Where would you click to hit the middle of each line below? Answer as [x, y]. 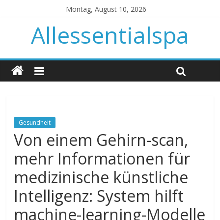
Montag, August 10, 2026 [106, 9]
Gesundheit [35, 123]
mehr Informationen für [102, 158]
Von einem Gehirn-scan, [101, 140]
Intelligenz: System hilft [99, 196]
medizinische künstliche [101, 177]
